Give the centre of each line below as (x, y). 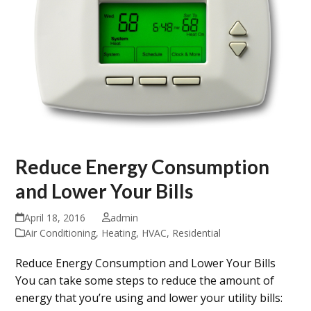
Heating (119, 233)
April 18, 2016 (54, 217)
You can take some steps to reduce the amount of (145, 280)
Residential (197, 233)
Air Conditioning (61, 233)
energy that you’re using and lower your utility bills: (149, 297)
